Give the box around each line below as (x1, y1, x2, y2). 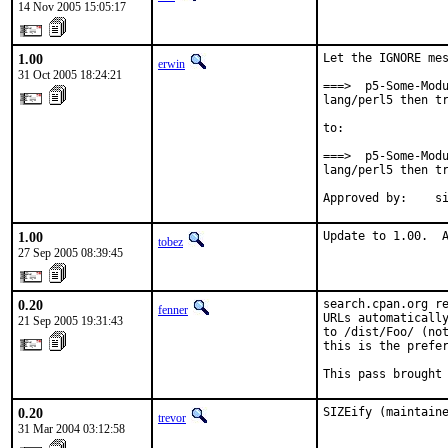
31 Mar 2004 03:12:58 (18, 422, 125, 436)
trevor (158, 411, 186, 425)
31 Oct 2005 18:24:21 (18, 68, 122, 82)
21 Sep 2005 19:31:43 (18, 314, 123, 328)
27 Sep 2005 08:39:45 (18, 246, 123, 260)
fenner (158, 303, 188, 317)
